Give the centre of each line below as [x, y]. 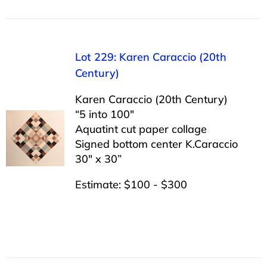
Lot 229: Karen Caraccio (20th [150, 57]
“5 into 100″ [104, 114]
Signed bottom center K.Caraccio [156, 144]
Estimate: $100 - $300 [131, 184]
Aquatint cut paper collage [141, 129]
